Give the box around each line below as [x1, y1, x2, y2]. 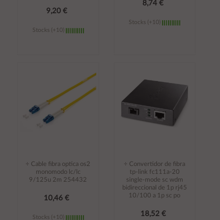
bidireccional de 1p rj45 [122, 184, 187, 191]
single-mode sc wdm [126, 176, 183, 183]
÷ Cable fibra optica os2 [26, 161, 91, 167]
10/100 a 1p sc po [129, 192, 181, 199]
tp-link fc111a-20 [129, 168, 180, 175]
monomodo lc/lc [35, 168, 81, 175]
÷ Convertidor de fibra [124, 161, 186, 167]
